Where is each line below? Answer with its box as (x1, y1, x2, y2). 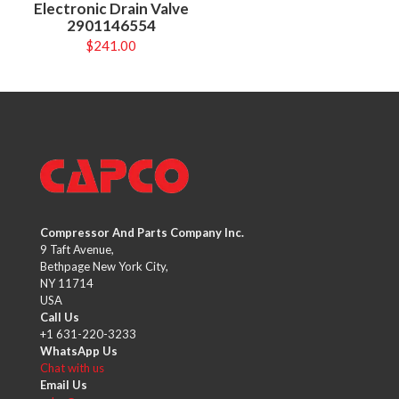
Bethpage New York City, (40, 259, 168, 273)
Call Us (40, 310, 79, 324)
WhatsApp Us (40, 344, 118, 358)
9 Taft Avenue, (40, 242, 114, 256)
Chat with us (40, 361, 104, 375)
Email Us (40, 378, 87, 392)
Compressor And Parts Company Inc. (40, 225, 244, 240)
